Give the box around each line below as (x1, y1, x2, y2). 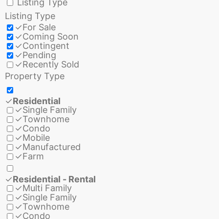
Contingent (22, 41, 69, 51)
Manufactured (22, 142, 81, 153)
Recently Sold (22, 59, 79, 70)
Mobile (22, 132, 50, 143)
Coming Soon (22, 31, 79, 42)
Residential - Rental (13, 174, 96, 184)
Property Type (5, 70, 65, 81)
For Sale (22, 22, 56, 33)
